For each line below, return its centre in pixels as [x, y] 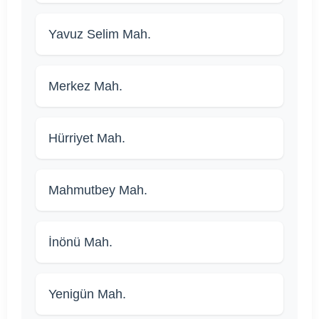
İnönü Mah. [80, 242]
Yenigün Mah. [87, 294]
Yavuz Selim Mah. [100, 34]
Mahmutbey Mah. [98, 190]
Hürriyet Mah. [87, 138]
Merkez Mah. [85, 86]
